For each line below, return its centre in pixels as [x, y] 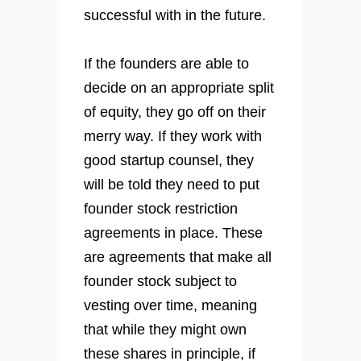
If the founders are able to [166, 64]
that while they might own [165, 330]
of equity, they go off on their [175, 112]
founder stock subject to [160, 282]
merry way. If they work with [173, 137]
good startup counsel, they [169, 161]
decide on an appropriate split [179, 88]
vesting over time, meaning [170, 306]
